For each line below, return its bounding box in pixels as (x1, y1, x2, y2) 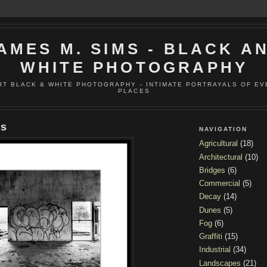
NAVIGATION (199, 125, 248, 132)
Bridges (199, 165, 225, 175)
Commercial (199, 179, 240, 188)
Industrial (199, 245, 231, 254)
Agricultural (199, 139, 238, 148)
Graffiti (199, 232, 222, 241)
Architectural (199, 152, 243, 162)
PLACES (118, 87, 150, 94)
